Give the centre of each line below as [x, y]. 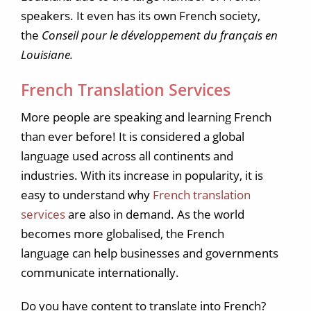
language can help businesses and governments [150, 253]
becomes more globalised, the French [123, 234]
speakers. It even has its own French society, [141, 16]
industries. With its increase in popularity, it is [142, 175]
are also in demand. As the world [155, 214]
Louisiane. [47, 54]
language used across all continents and [127, 156]
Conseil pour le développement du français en [160, 35]
